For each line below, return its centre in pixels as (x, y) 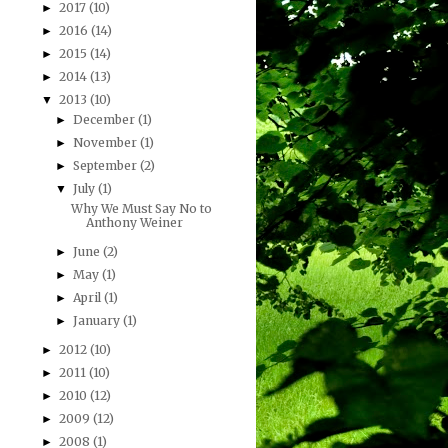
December (106, 120)
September (107, 166)
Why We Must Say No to (141, 209)
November (107, 143)
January (98, 321)
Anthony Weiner (134, 223)
